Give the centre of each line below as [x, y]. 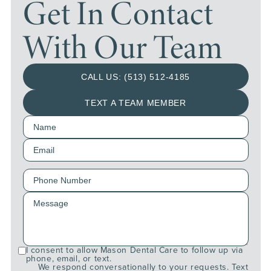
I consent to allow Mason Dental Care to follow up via [134, 250]
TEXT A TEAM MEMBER [135, 103]
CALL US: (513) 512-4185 [135, 77]
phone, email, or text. [69, 259]
